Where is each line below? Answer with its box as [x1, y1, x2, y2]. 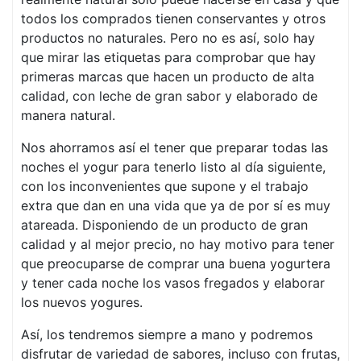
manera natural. [21, 107, 115, 123]
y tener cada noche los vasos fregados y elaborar [21, 275, 325, 291]
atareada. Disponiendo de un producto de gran [21, 217, 308, 233]
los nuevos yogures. [21, 294, 143, 310]
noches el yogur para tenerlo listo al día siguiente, [21, 159, 326, 175]
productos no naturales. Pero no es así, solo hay [21, 30, 315, 46]
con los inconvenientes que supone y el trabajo [21, 178, 309, 194]
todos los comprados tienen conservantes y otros [21, 10, 326, 27]
